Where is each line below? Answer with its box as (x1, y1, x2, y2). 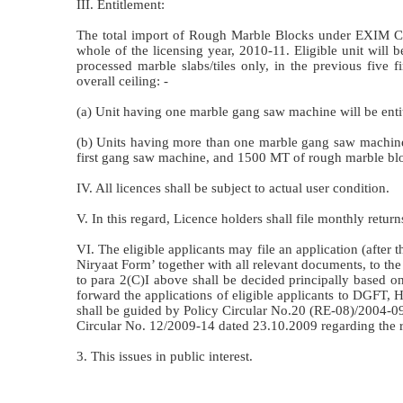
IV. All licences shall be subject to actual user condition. (76, 180, 390, 195)
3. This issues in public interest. (76, 348, 253, 363)
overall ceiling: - (76, 73, 168, 88)
